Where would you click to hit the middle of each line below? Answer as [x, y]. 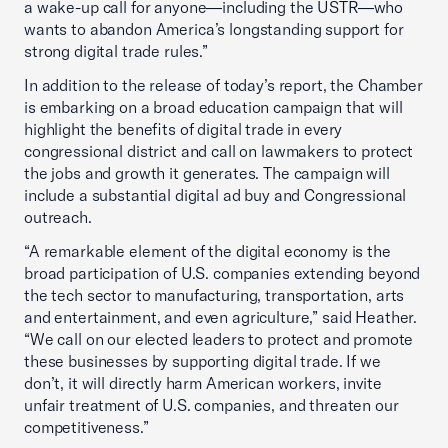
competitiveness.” [90, 427]
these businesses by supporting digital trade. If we [202, 361]
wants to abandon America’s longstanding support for [214, 29]
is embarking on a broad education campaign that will [213, 107]
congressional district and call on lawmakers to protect [219, 151]
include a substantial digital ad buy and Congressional [215, 195]
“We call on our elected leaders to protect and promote [219, 339]
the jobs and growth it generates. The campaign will [207, 173]
